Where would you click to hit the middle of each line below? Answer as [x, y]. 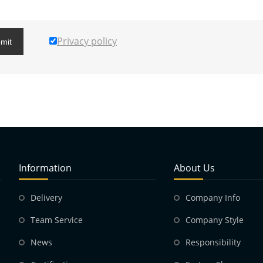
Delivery [46, 198]
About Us [194, 168]
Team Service [57, 220]
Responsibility [213, 242]
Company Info [213, 198]
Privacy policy [87, 41]
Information [45, 168]
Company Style [215, 220]
